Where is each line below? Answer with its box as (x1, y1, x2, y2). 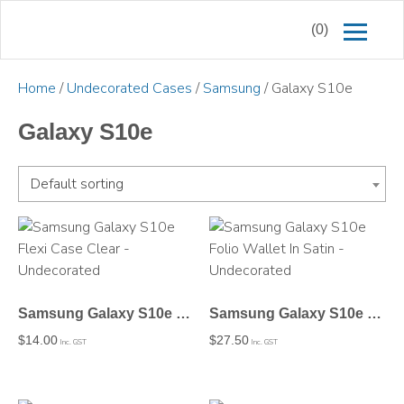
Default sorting (31, 173, 124, 194)
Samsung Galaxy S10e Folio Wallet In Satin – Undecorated (367, 305, 382, 321)
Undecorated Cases (67, 78, 192, 98)
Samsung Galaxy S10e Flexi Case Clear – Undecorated (176, 305, 190, 321)
